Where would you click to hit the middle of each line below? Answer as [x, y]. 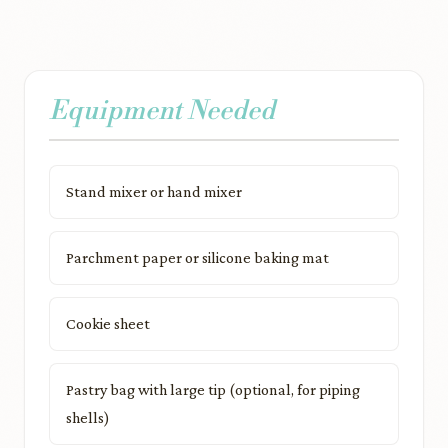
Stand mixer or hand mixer [154, 191]
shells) [88, 417]
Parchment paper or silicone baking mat [197, 257]
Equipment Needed [162, 111]
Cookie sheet [108, 323]
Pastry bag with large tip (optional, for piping [213, 389]
